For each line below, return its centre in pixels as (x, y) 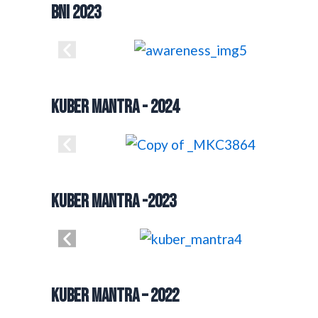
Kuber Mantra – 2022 (115, 297)
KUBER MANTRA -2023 (114, 202)
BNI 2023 (76, 13)
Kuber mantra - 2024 (115, 108)
